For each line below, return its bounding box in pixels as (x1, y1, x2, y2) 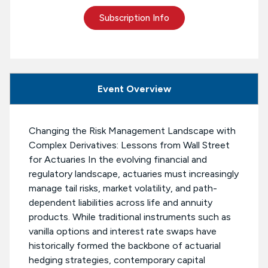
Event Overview (97, 83, 171, 95)
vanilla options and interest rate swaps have (29, 226, 217, 237)
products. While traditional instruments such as (29, 211, 231, 223)
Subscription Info (99, 13, 169, 24)
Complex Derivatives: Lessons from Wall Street (29, 139, 230, 151)
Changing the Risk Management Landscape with (29, 125, 236, 137)
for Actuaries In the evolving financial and (29, 154, 207, 166)
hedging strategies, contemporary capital (29, 254, 205, 266)
